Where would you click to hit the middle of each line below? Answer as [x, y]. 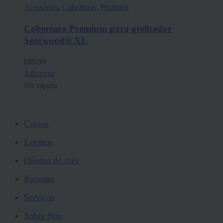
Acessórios [41, 7]
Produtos [114, 7]
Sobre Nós [43, 215]
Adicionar [40, 74]
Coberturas [79, 7]
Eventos [38, 142]
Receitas [39, 178]
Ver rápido [40, 86]
